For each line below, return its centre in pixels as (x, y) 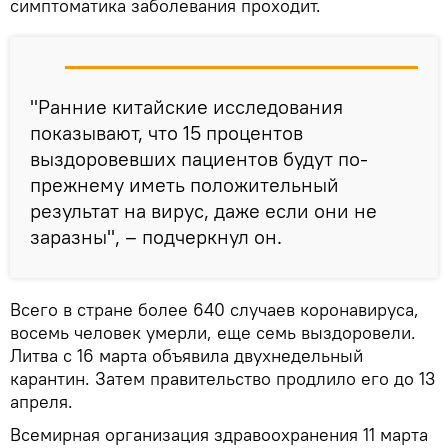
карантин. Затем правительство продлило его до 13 (222, 378)
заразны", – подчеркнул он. (156, 236)
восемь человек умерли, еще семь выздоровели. (213, 332)
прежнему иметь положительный (184, 184)
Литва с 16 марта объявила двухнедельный (186, 355)
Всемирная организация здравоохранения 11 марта (219, 434)
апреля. (41, 401)
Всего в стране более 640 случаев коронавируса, (214, 309)
